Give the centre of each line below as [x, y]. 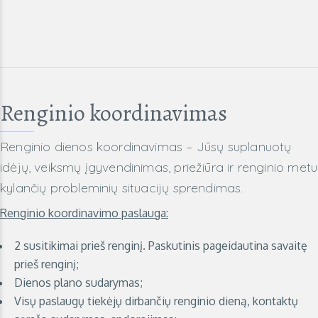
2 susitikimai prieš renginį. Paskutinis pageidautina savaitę [161, 245]
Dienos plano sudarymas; [78, 282]
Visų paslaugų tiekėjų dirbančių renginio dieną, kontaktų [156, 301]
